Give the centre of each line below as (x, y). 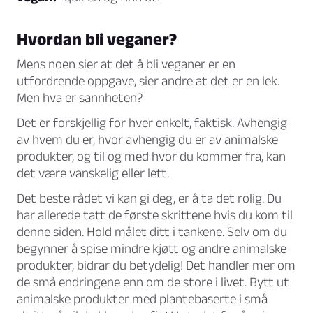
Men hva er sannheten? (80, 98)
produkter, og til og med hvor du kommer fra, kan (151, 156)
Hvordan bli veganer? (97, 39)
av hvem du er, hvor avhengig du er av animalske (147, 140)
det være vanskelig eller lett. (93, 173)
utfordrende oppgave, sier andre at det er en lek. (148, 81)
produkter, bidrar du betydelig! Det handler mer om (156, 265)
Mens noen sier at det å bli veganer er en (126, 64)
